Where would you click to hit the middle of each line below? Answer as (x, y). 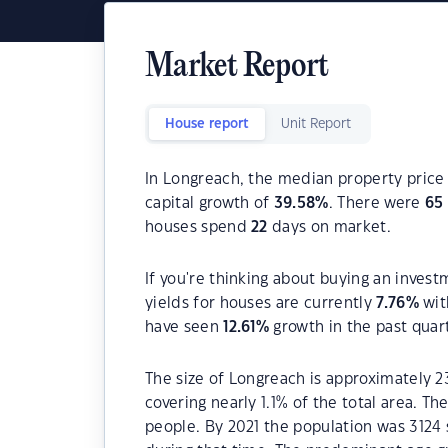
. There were (376, 203)
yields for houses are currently (261, 303)
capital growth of (209, 203)
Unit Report (316, 124)
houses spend (198, 227)
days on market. (329, 227)
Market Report (237, 67)
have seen (184, 327)
